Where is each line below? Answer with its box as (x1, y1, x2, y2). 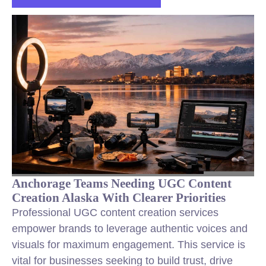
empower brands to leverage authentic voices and (12, 223, 248, 235)
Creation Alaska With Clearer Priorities (12, 191, 226, 204)
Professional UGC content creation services (12, 207, 218, 218)
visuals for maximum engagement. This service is (12, 239, 245, 251)
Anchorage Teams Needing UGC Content (12, 176, 232, 190)
